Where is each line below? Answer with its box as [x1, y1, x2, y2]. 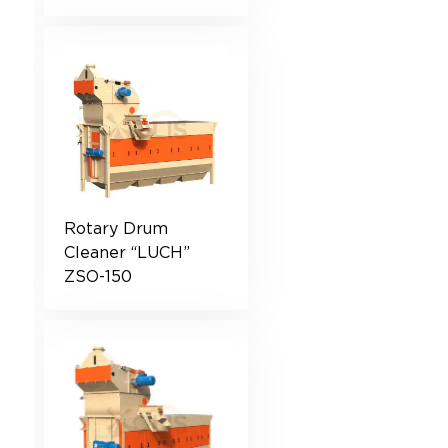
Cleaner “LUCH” [63, 245, 190, 261]
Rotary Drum [63, 221, 168, 237]
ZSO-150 [63, 269, 132, 285]
